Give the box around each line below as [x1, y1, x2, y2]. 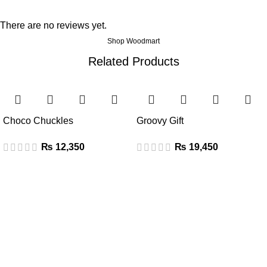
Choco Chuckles [3, 115, 73, 126]
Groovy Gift [136, 115, 184, 126]
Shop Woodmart [107, 36, 160, 45]
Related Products [88, 54, 179, 68]
